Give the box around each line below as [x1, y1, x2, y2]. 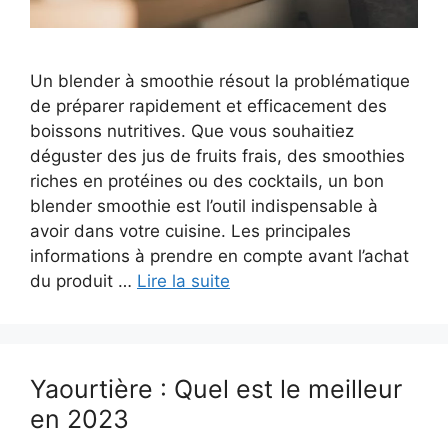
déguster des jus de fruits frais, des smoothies [30, 146, 405, 167]
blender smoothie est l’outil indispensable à [30, 196, 378, 217]
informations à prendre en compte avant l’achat [30, 246, 409, 267]
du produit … [30, 271, 137, 292]
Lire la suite [137, 271, 230, 292]
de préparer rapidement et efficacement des [30, 96, 387, 117]
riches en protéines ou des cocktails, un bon [30, 171, 384, 192]
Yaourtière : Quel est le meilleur [30, 374, 402, 405]
